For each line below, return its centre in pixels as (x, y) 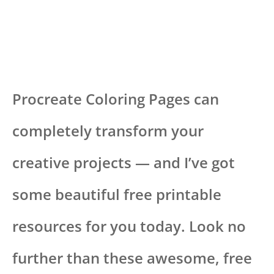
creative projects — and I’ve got (124, 162)
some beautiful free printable (117, 194)
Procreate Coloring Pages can (116, 98)
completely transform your (108, 130)
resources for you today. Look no (129, 226)
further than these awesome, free (132, 257)
